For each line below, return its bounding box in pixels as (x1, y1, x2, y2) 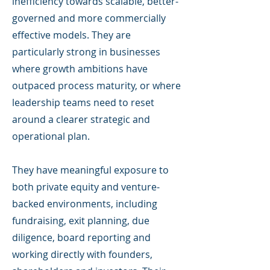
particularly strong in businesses (12, 45, 160, 58)
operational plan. (12, 130, 90, 143)
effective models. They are (12, 28, 131, 42)
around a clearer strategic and (12, 113, 150, 126)
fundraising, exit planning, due (12, 214, 149, 227)
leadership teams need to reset (12, 96, 154, 109)
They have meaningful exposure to (12, 163, 169, 177)
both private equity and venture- (12, 180, 160, 193)
